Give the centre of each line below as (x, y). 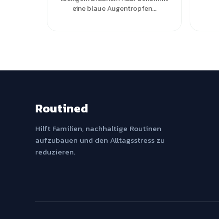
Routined (62, 108)
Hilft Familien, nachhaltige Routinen (98, 128)
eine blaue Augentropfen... (114, 8)
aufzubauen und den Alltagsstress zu (100, 140)
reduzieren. (55, 152)
